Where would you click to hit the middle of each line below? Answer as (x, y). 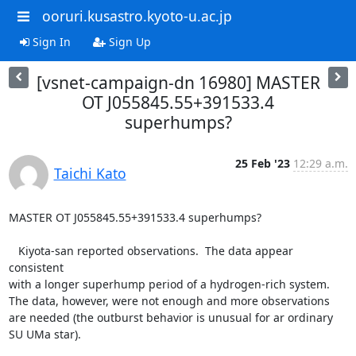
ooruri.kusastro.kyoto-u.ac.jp (137, 16)
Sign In (50, 41)
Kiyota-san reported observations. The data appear (13, 250)
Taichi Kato (90, 173)
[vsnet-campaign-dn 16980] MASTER (178, 82)
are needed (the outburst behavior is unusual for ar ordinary (170, 317)
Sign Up (128, 41)
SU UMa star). (44, 334)
